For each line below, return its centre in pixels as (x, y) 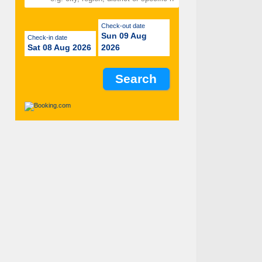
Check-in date (50, 37)
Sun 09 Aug (124, 35)
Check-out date (125, 25)
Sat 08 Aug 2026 (59, 47)
